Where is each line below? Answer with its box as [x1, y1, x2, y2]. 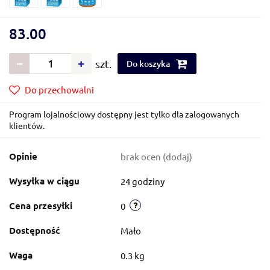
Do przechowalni [25, 83, 94, 95]
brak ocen [121, 150, 163, 162]
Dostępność [9, 224, 60, 236]
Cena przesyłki [9, 199, 72, 212]
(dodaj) [163, 150, 192, 162]
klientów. [9, 119, 45, 131]
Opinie [9, 149, 37, 162]
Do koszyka [127, 57, 172, 69]
